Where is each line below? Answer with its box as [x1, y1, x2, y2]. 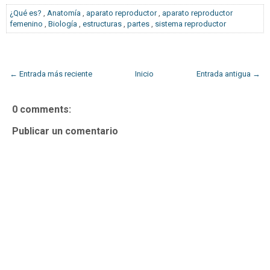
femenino [10, 19, 43, 29]
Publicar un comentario [12, 125, 118, 137]
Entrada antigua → [196, 69, 260, 79]
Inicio [135, 69, 154, 79]
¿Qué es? [10, 8, 42, 18]
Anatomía [47, 8, 81, 18]
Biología [48, 19, 77, 29]
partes [127, 19, 149, 29]
